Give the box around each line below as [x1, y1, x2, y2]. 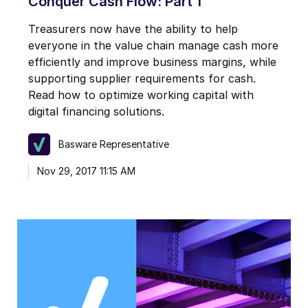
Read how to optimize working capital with [28, 87, 254, 102]
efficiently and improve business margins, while [28, 54, 276, 69]
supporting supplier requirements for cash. [28, 71, 256, 85]
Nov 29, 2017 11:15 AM [37, 164, 135, 177]
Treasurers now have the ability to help [28, 21, 238, 36]
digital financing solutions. [28, 104, 164, 118]
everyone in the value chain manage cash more [28, 38, 278, 52]
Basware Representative [58, 138, 169, 151]
